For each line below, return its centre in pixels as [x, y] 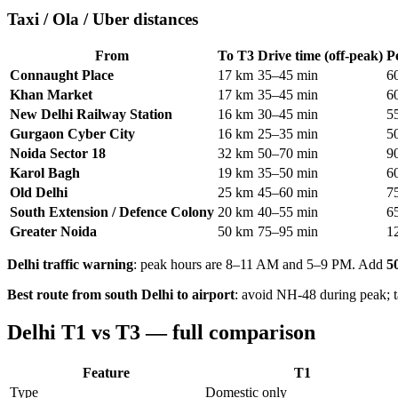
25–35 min [288, 134]
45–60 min [288, 193]
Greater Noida [53, 232]
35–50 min [288, 173]
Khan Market [51, 95]
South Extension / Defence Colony [112, 212]
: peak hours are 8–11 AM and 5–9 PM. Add [260, 265]
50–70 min [288, 154]
